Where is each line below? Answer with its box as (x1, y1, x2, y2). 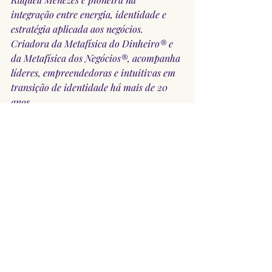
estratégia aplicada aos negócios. (11, 22, 146, 35)
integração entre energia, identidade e (11, 7, 169, 21)
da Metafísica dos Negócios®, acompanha (11, 51, 183, 64)
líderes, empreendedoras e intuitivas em (11, 66, 178, 79)
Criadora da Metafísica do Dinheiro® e (11, 36, 175, 50)
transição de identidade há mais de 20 (11, 80, 170, 93)
